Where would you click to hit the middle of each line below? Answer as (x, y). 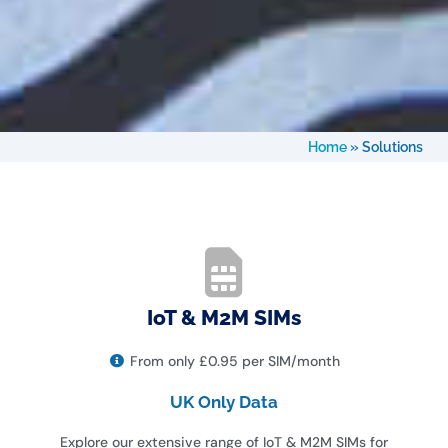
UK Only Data (224, 401)
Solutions (392, 146)
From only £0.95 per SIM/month (235, 360)
